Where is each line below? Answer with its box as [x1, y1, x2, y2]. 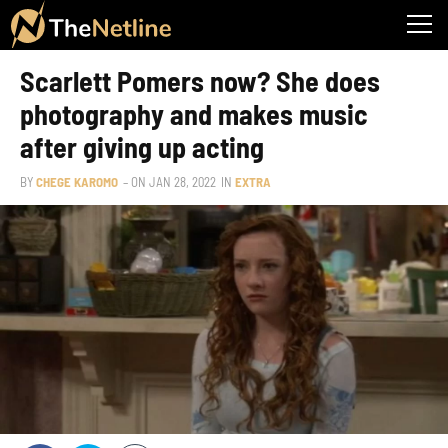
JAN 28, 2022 [149, 174, 216, 190]
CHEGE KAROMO [36, 174, 118, 190]
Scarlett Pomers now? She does [20, 64, 380, 98]
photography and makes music [20, 97, 368, 131]
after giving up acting [20, 130, 264, 164]
